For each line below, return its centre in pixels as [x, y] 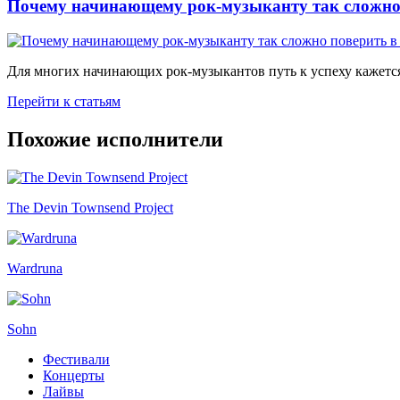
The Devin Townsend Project [90, 207]
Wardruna [35, 268]
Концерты [74, 375]
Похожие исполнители [115, 139]
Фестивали [76, 359]
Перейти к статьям [64, 101]
